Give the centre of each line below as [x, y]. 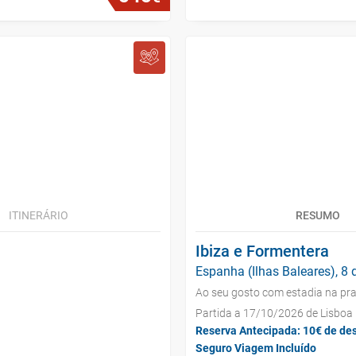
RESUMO [318, 215]
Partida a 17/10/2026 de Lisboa [274, 313]
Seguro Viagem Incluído [256, 348]
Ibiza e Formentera [262, 251]
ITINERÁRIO [38, 215]
